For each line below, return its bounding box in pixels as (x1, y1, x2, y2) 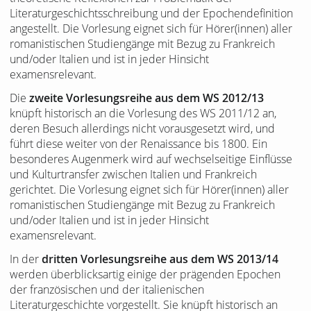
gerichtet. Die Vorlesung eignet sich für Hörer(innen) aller (10, 182, 289, 197)
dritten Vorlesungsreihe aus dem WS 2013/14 (42, 251, 278, 267)
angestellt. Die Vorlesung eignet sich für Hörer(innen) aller (10, 21, 292, 36)
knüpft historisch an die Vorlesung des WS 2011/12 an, (10, 106, 276, 121)
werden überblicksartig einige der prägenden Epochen (10, 267, 280, 282)
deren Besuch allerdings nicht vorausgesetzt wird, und (10, 121, 275, 136)
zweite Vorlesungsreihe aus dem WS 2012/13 (29, 90, 264, 106)
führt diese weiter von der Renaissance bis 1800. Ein (10, 136, 267, 151)
